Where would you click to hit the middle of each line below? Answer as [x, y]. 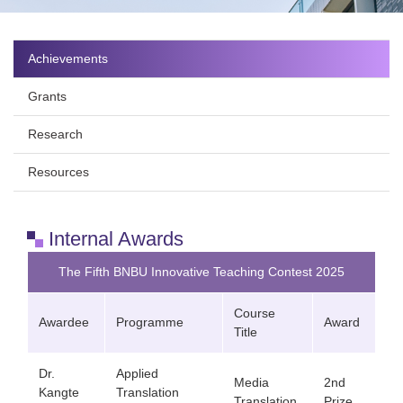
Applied [137, 373]
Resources [58, 172]
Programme [150, 322]
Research [55, 134]
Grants [47, 96]
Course [255, 313]
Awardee [64, 322]
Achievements [68, 58]
